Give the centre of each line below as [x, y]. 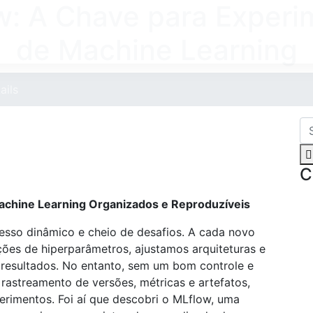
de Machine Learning [156, 50]
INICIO [221, 31]
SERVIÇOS [285, 31]
